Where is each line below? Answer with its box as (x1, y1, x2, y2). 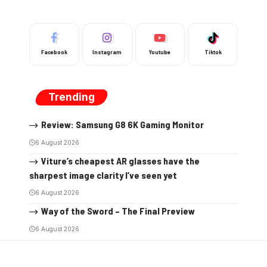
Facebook (41, 48, 67, 56)
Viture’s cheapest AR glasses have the (41, 155, 200, 167)
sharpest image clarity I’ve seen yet (29, 169, 177, 181)
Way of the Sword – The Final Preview (41, 204, 195, 216)
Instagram (92, 48, 122, 56)
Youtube (149, 48, 171, 56)
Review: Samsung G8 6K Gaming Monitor (41, 119, 204, 131)
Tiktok (204, 48, 222, 56)
